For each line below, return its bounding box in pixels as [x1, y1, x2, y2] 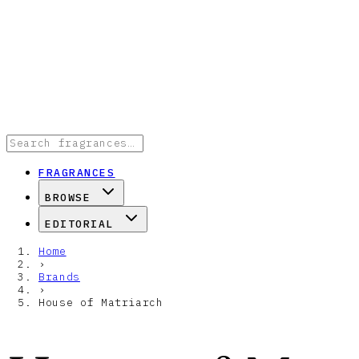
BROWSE [45, 191, 91, 204]
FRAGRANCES [38, 166, 115, 179]
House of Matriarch [38, 296, 163, 309]
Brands [38, 270, 80, 284]
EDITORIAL [45, 217, 115, 231]
